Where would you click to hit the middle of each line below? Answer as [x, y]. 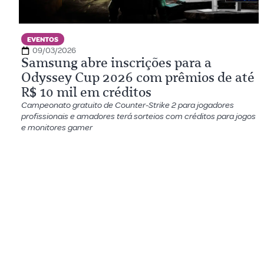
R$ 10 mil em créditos [86, 92]
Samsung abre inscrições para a [116, 63]
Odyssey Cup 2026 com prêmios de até [138, 77]
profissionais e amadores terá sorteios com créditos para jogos [138, 116]
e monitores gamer [57, 128]
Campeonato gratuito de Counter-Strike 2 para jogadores [128, 105]
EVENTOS [43, 40]
